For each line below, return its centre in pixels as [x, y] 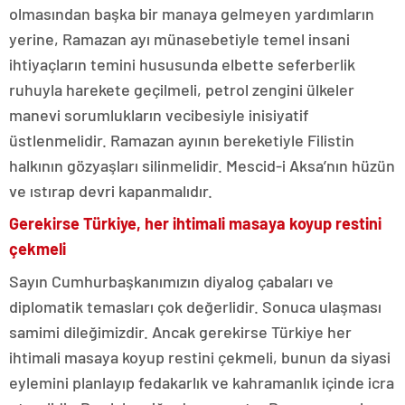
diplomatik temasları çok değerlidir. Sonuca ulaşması [195, 307]
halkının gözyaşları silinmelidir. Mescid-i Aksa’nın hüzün [202, 166]
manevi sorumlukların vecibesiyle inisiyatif [159, 115]
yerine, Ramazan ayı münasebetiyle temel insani [179, 39]
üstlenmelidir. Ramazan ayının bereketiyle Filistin [182, 141]
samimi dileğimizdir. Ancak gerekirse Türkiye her [180, 332]
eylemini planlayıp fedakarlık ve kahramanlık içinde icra [202, 383]
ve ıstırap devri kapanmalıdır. [111, 191]
